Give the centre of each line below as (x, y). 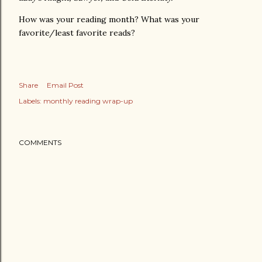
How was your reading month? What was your (109, 19)
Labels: (30, 101)
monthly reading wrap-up (88, 101)
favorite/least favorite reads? (77, 33)
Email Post (65, 85)
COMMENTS (40, 142)
